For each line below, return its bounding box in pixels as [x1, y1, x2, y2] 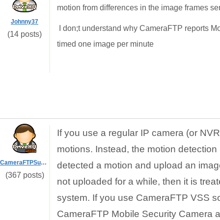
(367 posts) [5, 171, 44, 179]
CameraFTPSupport [41, 159, 47, 166]
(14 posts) [7, 30, 42, 38]
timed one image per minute [57, 40, 154, 48]
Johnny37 [11, 18, 38, 25]
